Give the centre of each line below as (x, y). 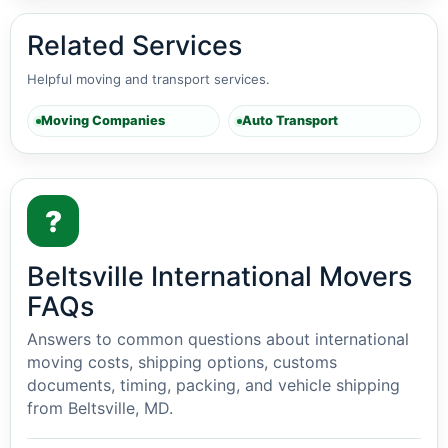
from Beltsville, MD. (100, 408)
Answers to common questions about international (218, 339)
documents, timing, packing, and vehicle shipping (213, 385)
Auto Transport (290, 120)
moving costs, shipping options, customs (182, 362)
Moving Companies (103, 120)
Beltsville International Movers (219, 276)
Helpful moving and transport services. (148, 79)
